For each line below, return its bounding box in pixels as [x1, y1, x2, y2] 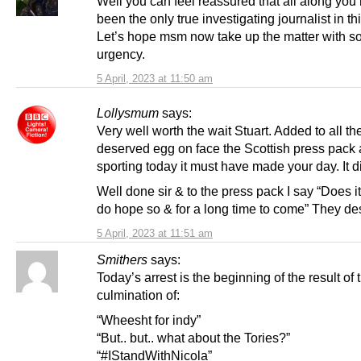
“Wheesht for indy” [97, 313, 201, 328]
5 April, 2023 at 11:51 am [97, 227, 213, 240]
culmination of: [97, 288, 180, 303]
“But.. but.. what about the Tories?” [97, 330, 290, 346]
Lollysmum [97, 106, 159, 121]
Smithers [97, 252, 147, 268]
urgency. [97, 47, 145, 62]
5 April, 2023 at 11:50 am [97, 73, 213, 85]
